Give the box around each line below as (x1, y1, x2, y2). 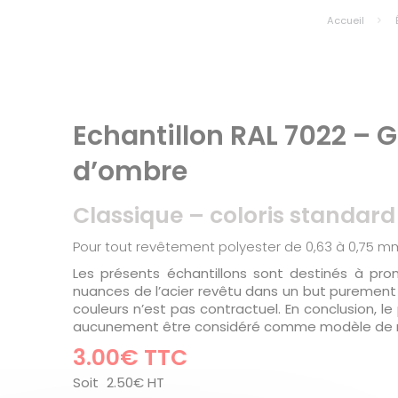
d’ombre (73, 153, 187, 190)
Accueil (326, 13, 364, 28)
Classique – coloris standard (73, 200, 395, 231)
